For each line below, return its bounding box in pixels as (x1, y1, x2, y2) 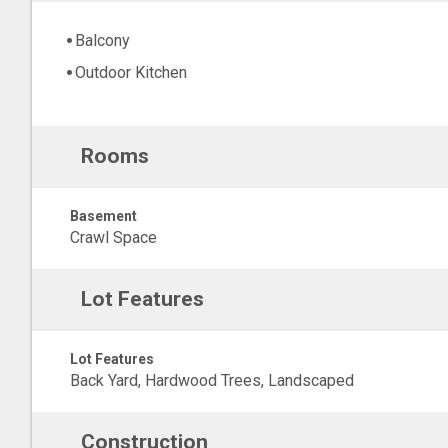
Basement (70, 208, 137, 224)
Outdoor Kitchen (75, 63, 187, 83)
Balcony (75, 31, 130, 51)
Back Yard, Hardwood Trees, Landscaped (70, 371, 354, 390)
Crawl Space (70, 228, 157, 247)
